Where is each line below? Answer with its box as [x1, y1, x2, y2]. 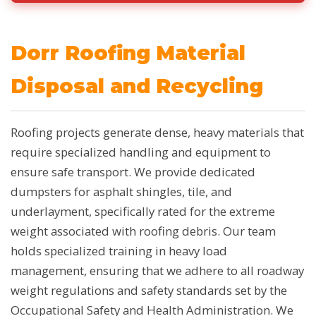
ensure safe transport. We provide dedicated [11, 163, 255, 180]
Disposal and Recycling [11, 73, 263, 98]
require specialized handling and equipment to [11, 143, 271, 160]
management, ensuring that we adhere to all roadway [11, 262, 304, 279]
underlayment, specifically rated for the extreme [11, 202, 275, 219]
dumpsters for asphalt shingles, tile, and [11, 183, 232, 200]
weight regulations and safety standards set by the [11, 281, 287, 298]
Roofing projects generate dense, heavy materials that [11, 123, 304, 140]
